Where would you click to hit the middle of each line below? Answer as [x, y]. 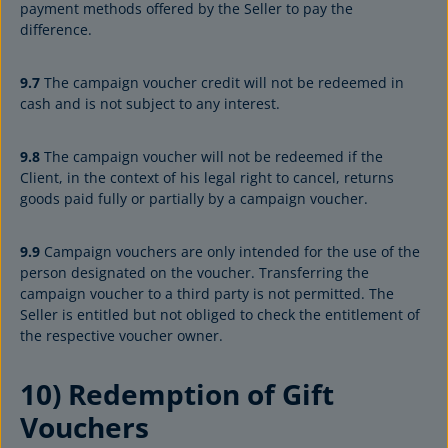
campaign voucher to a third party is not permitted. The [207, 293]
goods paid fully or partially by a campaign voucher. [194, 198]
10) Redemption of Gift [177, 394]
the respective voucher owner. [121, 335]
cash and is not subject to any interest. [150, 103]
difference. [56, 29]
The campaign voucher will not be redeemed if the [211, 156]
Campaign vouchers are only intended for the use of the [230, 251]
